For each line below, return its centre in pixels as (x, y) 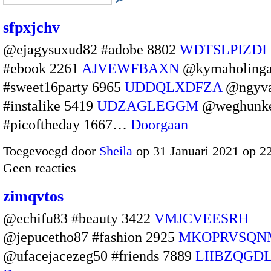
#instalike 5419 (50, 106)
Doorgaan (159, 125)
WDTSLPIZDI (223, 50)
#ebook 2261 (42, 69)
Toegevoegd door (51, 151)
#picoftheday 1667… (67, 125)
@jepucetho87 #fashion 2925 (91, 237)
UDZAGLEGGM (148, 106)
